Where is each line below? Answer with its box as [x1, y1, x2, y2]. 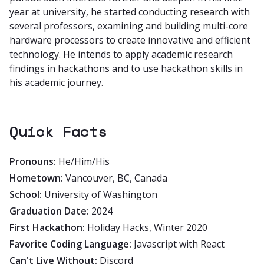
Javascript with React [134, 237, 225, 250]
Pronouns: [9, 154, 56, 168]
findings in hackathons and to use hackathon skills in [9, 61, 243, 75]
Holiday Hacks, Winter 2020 [87, 220, 207, 234]
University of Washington [44, 187, 157, 201]
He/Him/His [58, 154, 110, 168]
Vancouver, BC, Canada [65, 171, 167, 184]
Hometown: [9, 171, 63, 184]
